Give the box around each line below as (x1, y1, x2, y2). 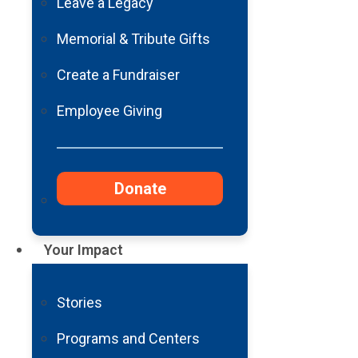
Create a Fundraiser (57, 66, 180, 84)
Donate (113, 179, 166, 199)
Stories (57, 294, 102, 312)
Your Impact (44, 241, 123, 259)
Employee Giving (57, 102, 162, 120)
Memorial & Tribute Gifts (57, 30, 210, 48)
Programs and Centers (57, 330, 200, 348)
